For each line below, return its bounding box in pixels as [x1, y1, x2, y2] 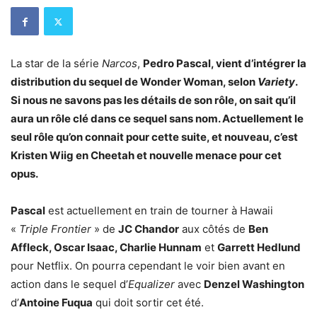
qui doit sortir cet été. [93, 296, 204, 310]
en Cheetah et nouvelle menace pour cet [74, 149, 282, 163]
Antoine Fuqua [19, 296, 93, 310]
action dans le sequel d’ [11, 277, 128, 292]
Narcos [102, 57, 137, 71]
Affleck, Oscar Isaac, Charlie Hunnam [11, 241, 202, 255]
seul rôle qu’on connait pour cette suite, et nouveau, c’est [11, 130, 298, 144]
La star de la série [11, 57, 102, 71]
